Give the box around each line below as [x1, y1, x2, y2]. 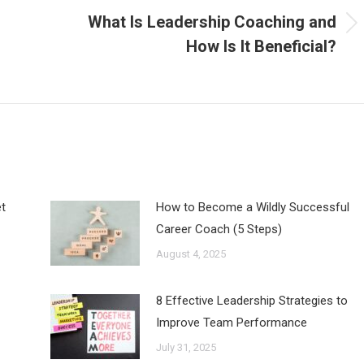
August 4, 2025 [155, 247, 226, 260]
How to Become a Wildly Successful [155, 199, 349, 214]
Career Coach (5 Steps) [155, 221, 282, 236]
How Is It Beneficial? [186, 36, 336, 56]
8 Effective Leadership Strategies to [155, 292, 348, 308]
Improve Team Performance [155, 314, 307, 330]
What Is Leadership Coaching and [88, 11, 336, 32]
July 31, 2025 [155, 340, 216, 353]
